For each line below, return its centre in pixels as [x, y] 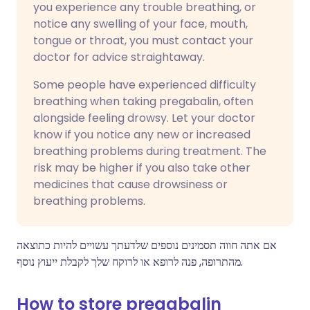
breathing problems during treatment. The [150, 151]
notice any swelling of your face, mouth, [140, 24]
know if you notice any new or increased [142, 135]
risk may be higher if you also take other [142, 168]
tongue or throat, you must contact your [143, 40]
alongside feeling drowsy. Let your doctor [144, 118]
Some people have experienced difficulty [145, 85]
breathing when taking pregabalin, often [143, 101]
